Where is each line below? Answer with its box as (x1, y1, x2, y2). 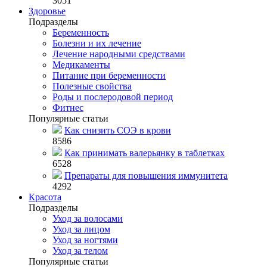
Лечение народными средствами (52, 49, 185, 59)
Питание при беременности (52, 70, 166, 80)
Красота (29, 192, 61, 202)
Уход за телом (52, 246, 108, 256)
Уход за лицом (52, 224, 110, 234)
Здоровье (29, 6, 66, 16)
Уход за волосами (52, 213, 123, 223)
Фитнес (52, 103, 83, 113)
